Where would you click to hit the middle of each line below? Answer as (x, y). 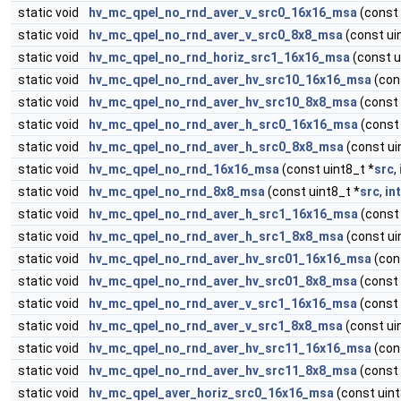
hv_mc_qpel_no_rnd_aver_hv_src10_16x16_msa (230, 80)
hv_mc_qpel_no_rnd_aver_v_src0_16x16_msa (223, 13)
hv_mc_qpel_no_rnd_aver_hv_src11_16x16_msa (230, 348)
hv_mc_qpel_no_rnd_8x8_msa (177, 192)
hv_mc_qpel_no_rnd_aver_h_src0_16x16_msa (223, 124)
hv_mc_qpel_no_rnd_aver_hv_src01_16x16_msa (230, 259)
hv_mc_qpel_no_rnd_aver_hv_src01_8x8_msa (223, 281)
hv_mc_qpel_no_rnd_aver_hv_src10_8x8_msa (223, 102)
